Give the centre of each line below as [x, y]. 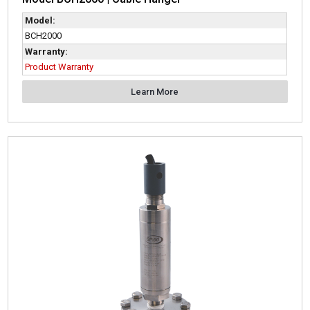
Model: [40, 21]
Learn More [155, 92]
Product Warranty [60, 67]
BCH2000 [44, 36]
